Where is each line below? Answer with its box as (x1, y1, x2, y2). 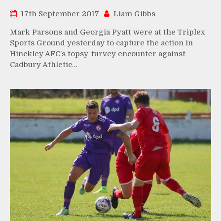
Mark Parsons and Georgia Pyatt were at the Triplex (10, 28, 205, 37)
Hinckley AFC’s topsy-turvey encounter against (10, 49, 185, 59)
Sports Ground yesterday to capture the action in (10, 38, 193, 48)
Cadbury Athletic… (10, 60, 77, 70)
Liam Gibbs (113, 9, 155, 19)
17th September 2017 (21, 9, 99, 19)
